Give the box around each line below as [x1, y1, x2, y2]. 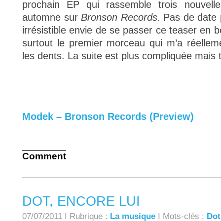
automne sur [22, 12, 81, 23]
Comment [22, 151, 66, 161]
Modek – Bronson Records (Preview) [22, 111, 194, 122]
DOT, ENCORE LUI [22, 193, 140, 209]
